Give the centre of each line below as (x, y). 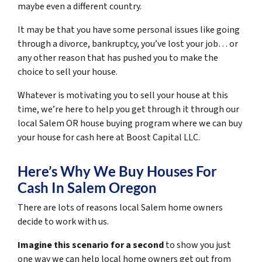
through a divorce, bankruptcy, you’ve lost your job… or (128, 44)
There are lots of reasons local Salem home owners (120, 208)
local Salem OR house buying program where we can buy (130, 123)
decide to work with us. (63, 222)
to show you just (197, 245)
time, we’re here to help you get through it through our (128, 109)
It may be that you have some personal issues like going (129, 30)
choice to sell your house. (68, 72)
